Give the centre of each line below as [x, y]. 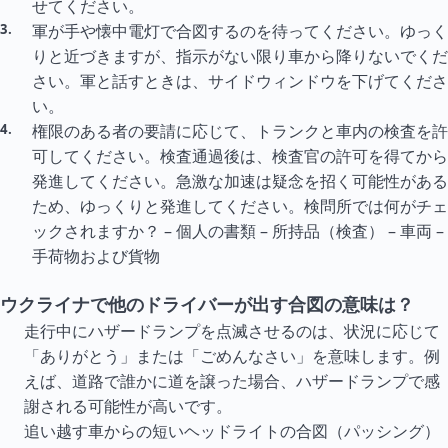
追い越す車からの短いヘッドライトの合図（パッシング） [232, 431]
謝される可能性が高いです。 [128, 406]
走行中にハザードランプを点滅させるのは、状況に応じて [232, 331]
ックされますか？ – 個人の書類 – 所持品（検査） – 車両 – [238, 231]
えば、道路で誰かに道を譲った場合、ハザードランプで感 [232, 381]
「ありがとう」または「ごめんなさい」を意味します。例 [232, 356]
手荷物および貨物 [96, 256]
